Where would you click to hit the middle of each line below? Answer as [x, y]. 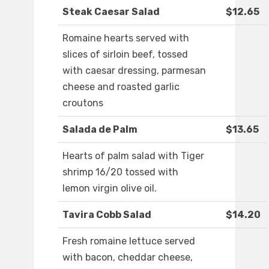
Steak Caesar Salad [111, 12]
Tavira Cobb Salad [107, 215]
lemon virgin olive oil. [110, 189]
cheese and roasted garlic [121, 87]
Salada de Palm [100, 130]
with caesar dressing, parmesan [134, 71]
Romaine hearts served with [126, 38]
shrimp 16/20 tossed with [120, 172]
